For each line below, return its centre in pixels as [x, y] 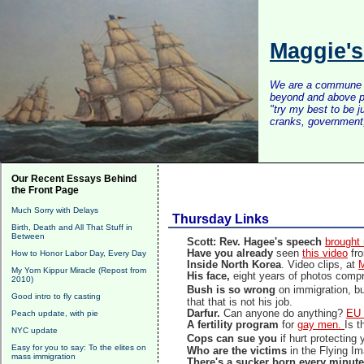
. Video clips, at [320, 265]
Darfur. [204, 314]
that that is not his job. [240, 302]
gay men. [321, 325]
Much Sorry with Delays [55, 210]
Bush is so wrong [233, 290]
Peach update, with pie [55, 313]
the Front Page [45, 190]
